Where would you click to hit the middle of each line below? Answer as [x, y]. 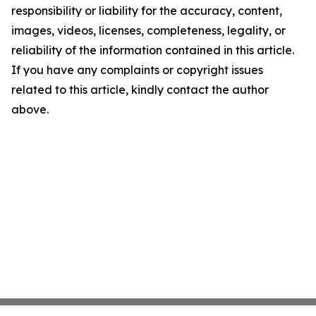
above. [30, 109]
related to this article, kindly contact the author [140, 90]
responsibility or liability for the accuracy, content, [147, 11]
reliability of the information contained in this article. [153, 50]
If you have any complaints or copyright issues [137, 70]
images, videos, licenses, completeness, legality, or [148, 30]
